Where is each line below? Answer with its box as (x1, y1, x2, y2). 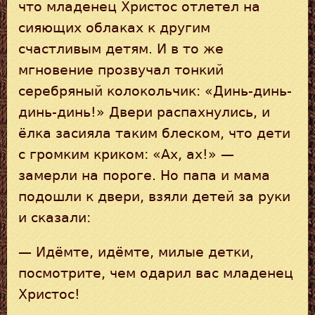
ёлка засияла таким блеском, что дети (18, 125, 290, 141)
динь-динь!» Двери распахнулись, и (18, 104, 270, 120)
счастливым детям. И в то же (18, 41, 224, 56)
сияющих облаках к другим (18, 20, 210, 35)
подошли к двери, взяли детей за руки (18, 188, 290, 204)
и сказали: (18, 210, 91, 225)
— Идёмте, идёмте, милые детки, (18, 244, 254, 259)
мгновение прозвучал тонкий (18, 62, 224, 77)
